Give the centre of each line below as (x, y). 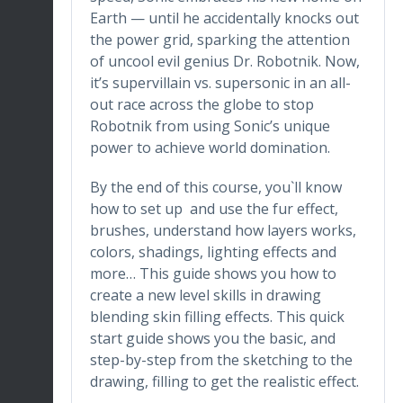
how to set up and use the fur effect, (214, 209)
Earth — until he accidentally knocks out (224, 18)
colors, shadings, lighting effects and (213, 252)
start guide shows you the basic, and (213, 339)
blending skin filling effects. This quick (217, 317)
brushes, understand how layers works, (223, 231)
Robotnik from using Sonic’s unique (210, 126)
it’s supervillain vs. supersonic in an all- (220, 83)
